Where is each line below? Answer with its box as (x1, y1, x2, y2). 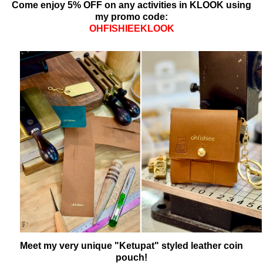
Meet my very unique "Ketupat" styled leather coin (20, 240, 243, 251)
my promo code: (95, 12, 168, 22)
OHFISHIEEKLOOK (89, 23, 174, 34)
